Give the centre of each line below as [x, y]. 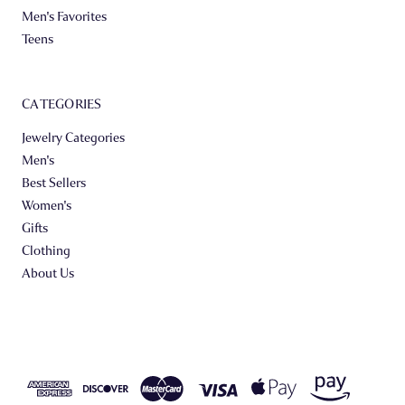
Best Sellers [54, 183]
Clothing [46, 250]
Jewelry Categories [73, 137]
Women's [47, 205]
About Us [48, 273]
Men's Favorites [64, 16]
